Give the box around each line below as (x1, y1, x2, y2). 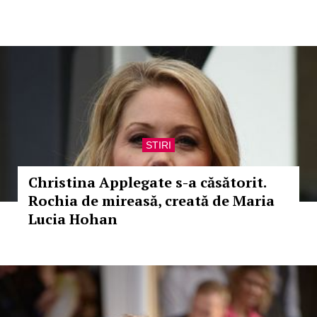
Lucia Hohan (28, 209, 117, 229)
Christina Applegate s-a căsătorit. (28, 173, 266, 192)
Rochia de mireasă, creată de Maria (28, 191, 275, 210)
